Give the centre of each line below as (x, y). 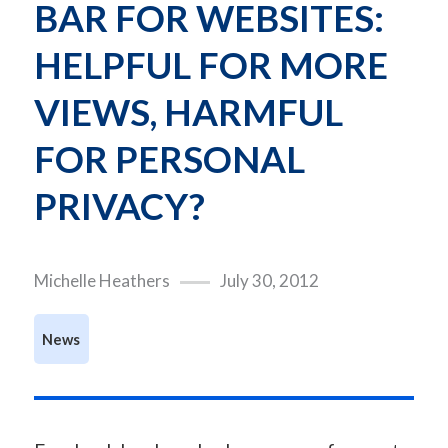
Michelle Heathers (101, 281)
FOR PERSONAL (169, 159)
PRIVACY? (119, 206)
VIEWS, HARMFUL (188, 112)
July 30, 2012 (269, 281)
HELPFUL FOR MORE (210, 65)
